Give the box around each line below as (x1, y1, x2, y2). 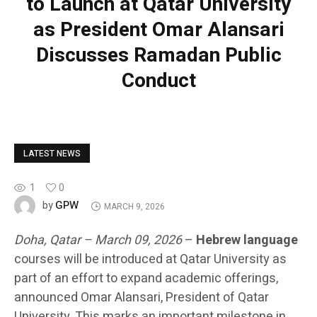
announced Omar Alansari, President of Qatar (14, 288, 269, 308)
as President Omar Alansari (33, 16, 284, 45)
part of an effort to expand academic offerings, (14, 269, 278, 289)
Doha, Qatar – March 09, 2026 (14, 231, 182, 250)
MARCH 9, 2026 (103, 200, 165, 213)
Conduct (121, 67, 196, 96)
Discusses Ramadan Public (35, 41, 282, 71)
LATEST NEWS (23, 147, 81, 161)
